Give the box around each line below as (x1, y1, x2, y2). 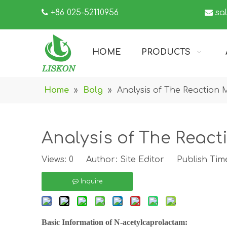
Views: (42, 155, 69, 164)
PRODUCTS (141, 48, 191, 57)
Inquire (80, 178, 102, 185)
